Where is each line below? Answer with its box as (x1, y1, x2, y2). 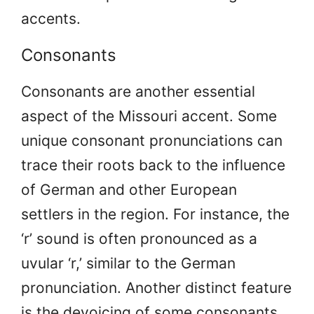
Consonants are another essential (21, 82, 255, 100)
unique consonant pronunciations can (21, 131, 282, 149)
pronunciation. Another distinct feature (21, 278, 292, 296)
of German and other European (21, 180, 237, 198)
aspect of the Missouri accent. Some (21, 107, 277, 125)
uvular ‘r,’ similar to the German (21, 254, 235, 272)
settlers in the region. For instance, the (21, 205, 289, 223)
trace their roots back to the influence (21, 156, 285, 174)
